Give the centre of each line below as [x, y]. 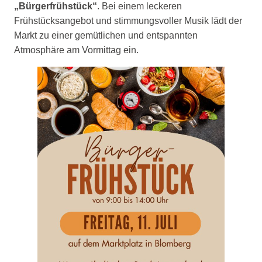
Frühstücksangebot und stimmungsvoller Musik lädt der [128, 21]
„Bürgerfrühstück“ [56, 6]
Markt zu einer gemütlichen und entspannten [106, 36]
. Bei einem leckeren [139, 6]
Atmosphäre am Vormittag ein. [76, 50]
